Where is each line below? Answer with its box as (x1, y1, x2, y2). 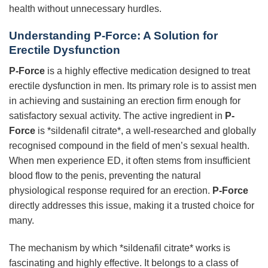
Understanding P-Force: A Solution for (9, 29, 218, 42)
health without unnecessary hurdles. (9, 4, 162, 14)
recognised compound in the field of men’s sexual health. (9, 140, 249, 151)
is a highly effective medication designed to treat (45, 65, 250, 76)
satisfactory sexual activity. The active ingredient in (9, 110, 225, 121)
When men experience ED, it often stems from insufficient (9, 155, 250, 166)
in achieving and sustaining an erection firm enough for (9, 95, 240, 106)
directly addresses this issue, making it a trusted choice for (9, 200, 254, 211)
